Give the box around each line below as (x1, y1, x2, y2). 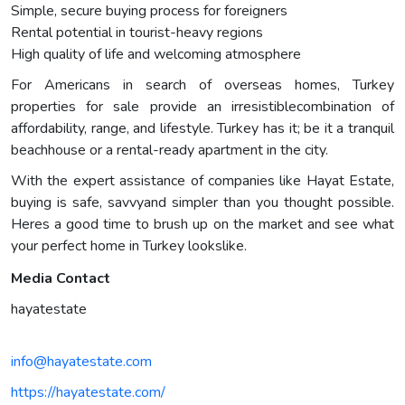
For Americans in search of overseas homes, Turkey (11, 74, 394, 95)
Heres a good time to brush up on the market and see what (11, 213, 394, 234)
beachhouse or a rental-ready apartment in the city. (11, 139, 328, 160)
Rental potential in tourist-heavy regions (11, 22, 263, 42)
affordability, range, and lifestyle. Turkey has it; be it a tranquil (11, 118, 394, 138)
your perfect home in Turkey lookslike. (11, 235, 247, 256)
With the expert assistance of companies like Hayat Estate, (11, 170, 394, 191)
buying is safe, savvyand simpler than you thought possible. (11, 192, 394, 212)
